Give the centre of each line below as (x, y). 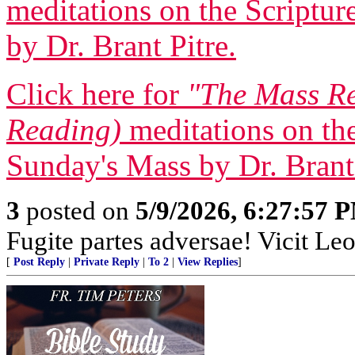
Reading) (64, 130)
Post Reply (39, 262)
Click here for (97, 94)
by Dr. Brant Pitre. (121, 46)
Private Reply (107, 262)
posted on (78, 211)
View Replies (208, 262)
